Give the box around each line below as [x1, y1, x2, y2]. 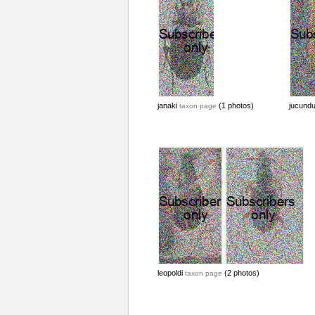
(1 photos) [216, 101, 254, 110]
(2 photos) [221, 269, 259, 277]
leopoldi [157, 269, 185, 277]
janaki [157, 101, 179, 110]
